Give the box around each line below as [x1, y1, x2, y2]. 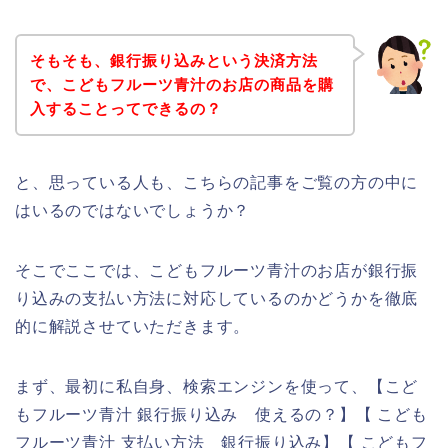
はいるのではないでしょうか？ [15, 201, 251, 219]
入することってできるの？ [29, 99, 222, 117]
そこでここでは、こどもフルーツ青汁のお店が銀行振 [15, 261, 419, 279]
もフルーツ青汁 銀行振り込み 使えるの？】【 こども [15, 405, 428, 423]
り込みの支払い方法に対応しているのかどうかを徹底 [15, 289, 419, 307]
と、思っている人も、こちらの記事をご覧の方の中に [15, 173, 419, 191]
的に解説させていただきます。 [15, 317, 251, 335]
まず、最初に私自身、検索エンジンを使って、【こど [15, 377, 419, 395]
